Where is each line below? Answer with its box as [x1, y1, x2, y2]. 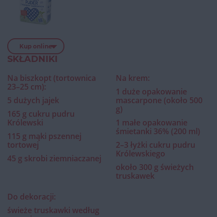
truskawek [116, 170, 155, 181]
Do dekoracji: [7, 191, 56, 202]
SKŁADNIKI [7, 53, 58, 64]
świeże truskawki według [7, 204, 99, 216]
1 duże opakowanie [116, 86, 187, 97]
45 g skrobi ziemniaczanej [7, 153, 101, 164]
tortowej [7, 139, 39, 150]
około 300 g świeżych [116, 161, 194, 172]
